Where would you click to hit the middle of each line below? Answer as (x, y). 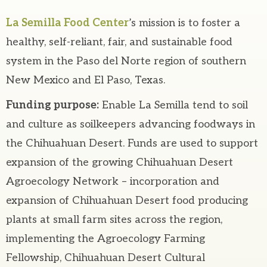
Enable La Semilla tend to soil (173, 105)
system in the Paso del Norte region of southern (126, 61)
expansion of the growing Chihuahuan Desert (119, 162)
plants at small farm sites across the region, (114, 220)
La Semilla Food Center (67, 23)
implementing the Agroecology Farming (105, 239)
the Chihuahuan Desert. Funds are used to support (132, 143)
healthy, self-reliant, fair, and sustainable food (119, 42)
